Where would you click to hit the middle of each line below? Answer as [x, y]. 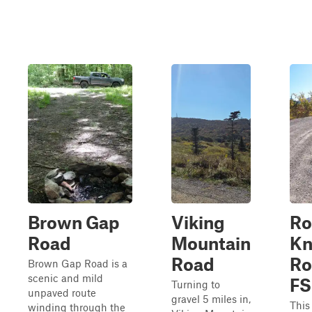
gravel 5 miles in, [211, 299]
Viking [198, 222]
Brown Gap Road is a [78, 263]
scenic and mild [65, 278]
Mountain [211, 243]
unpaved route [62, 292]
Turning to [196, 284]
